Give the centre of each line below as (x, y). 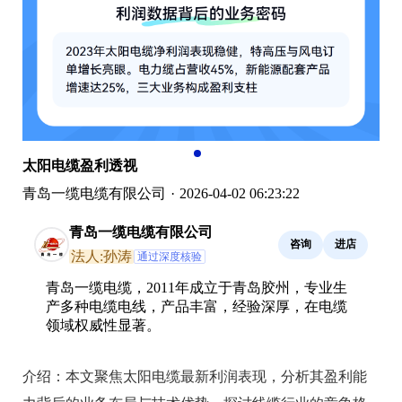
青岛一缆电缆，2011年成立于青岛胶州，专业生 (197, 287)
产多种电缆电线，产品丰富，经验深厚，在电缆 (197, 306)
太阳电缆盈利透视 (80, 165)
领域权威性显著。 (103, 325)
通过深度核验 (170, 256)
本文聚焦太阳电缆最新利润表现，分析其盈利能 (216, 376)
